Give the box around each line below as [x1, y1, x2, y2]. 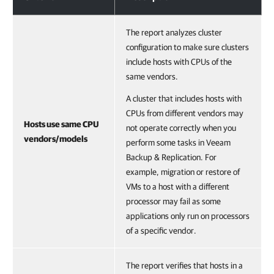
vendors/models [24, 134, 87, 144]
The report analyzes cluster [126, 28, 222, 37]
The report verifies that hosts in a [126, 261, 243, 270]
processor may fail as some [126, 196, 221, 206]
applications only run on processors [126, 211, 250, 221]
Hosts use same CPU [24, 119, 99, 129]
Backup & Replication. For [126, 152, 217, 162]
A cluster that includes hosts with [126, 94, 242, 103]
